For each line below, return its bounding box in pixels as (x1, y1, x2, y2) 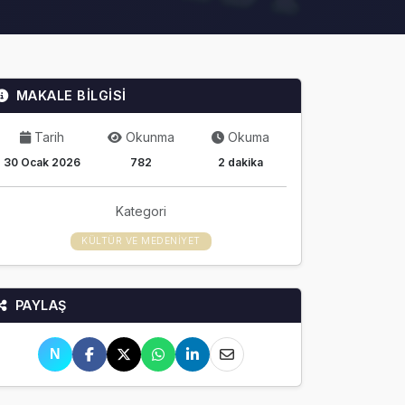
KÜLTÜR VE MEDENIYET (81, 235, 201, 247)
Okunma (126, 129, 174, 145)
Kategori (116, 203, 166, 219)
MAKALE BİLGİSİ (15, 88, 127, 103)
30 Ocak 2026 (3, 155, 80, 169)
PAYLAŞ (14, 297, 67, 313)
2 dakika (218, 155, 263, 169)
